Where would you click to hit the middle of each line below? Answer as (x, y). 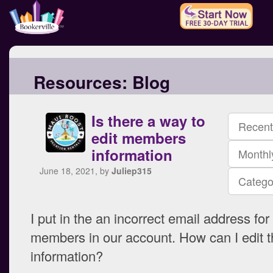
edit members (139, 138)
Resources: (80, 82)
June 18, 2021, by (76, 171)
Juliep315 (132, 171)
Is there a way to (148, 121)
